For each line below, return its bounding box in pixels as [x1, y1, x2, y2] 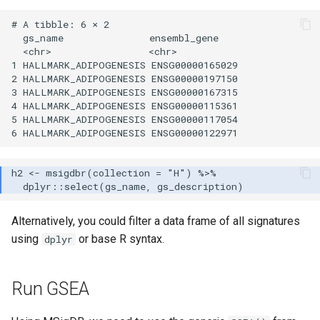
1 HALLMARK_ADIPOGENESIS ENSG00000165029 [11, 58, 238, 71]
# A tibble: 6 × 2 [11, 17, 109, 31]
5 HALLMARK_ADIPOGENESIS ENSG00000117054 [11, 112, 238, 126]
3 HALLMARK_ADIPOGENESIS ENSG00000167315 [11, 85, 238, 99]
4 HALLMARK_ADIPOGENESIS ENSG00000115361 [11, 99, 238, 112]
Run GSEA [11, 279, 89, 300]
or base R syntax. [76, 232, 164, 246]
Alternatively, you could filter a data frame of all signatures [11, 214, 300, 229]
